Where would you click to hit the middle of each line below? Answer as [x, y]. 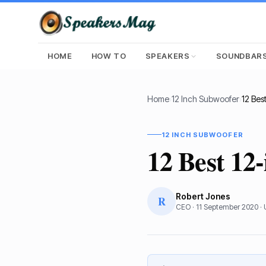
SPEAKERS [167, 56]
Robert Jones [203, 196]
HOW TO [109, 56]
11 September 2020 [227, 207]
